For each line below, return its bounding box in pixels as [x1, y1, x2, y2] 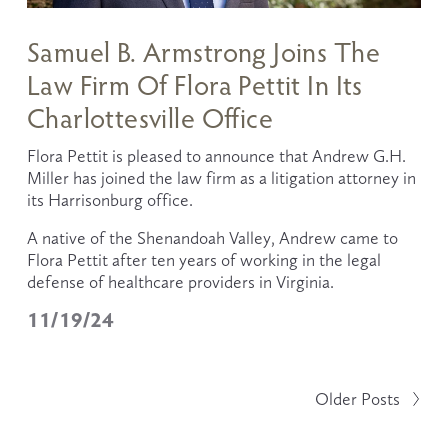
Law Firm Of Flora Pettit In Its [26, 67, 363, 103]
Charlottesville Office [26, 100, 274, 136]
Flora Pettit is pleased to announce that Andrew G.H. [26, 146, 406, 167]
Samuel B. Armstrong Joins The [26, 34, 380, 70]
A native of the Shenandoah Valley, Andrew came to [26, 228, 398, 249]
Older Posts [315, 389, 401, 410]
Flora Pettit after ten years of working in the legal [26, 250, 381, 271]
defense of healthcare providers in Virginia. [26, 272, 338, 293]
